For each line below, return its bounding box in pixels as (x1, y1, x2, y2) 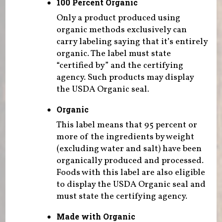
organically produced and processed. (56, 154, 204, 167)
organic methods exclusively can (56, 23, 187, 36)
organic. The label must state (56, 47, 171, 60)
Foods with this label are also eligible (56, 166, 205, 179)
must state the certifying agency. (56, 190, 187, 203)
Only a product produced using (56, 11, 180, 24)
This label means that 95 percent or (56, 118, 197, 131)
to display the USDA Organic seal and (56, 178, 206, 191)
